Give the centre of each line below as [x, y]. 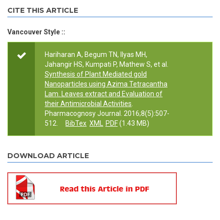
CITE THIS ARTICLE [43, 11]
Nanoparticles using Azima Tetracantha [106, 84]
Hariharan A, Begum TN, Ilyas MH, [96, 55]
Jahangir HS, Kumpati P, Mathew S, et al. [107, 65]
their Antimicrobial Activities [88, 104]
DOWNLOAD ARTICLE [48, 156]
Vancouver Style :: [36, 32]
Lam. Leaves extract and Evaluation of [104, 94]
